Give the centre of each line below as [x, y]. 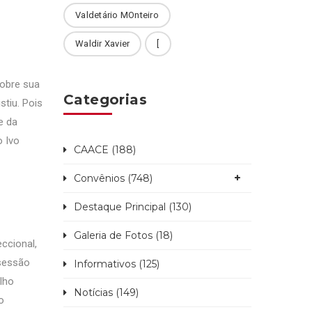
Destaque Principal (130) [133, 207]
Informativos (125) [117, 264]
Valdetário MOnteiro [117, 15]
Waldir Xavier [103, 44]
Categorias [105, 100]
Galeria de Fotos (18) [123, 235]
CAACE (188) [105, 150]
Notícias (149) [106, 292]
